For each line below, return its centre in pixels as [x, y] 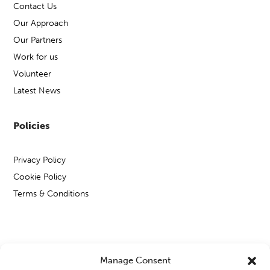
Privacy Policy [40, 160]
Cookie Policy [40, 177]
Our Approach [41, 23]
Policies [32, 125]
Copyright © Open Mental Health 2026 [89, 253]
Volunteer [33, 74]
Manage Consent [135, 260]
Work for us [36, 57]
